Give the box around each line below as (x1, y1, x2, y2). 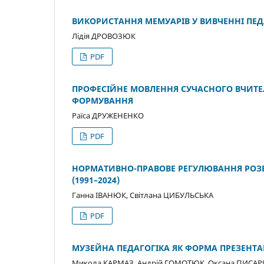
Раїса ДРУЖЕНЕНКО (72, 110, 144, 121)
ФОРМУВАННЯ (72, 94, 133, 106)
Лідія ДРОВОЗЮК (72, 30, 136, 41)
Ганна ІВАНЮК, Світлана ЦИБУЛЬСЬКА (72, 189, 213, 200)
